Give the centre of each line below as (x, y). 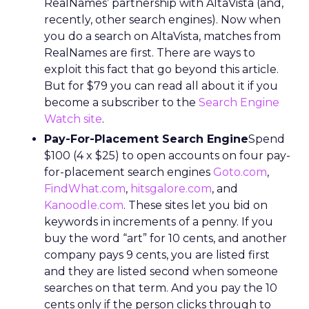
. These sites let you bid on (196, 205)
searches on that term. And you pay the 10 (161, 288)
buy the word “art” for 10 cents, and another (166, 238)
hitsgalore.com (171, 189)
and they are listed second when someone (161, 271)
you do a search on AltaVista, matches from (162, 36)
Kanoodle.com (84, 205)
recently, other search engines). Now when (162, 20)
